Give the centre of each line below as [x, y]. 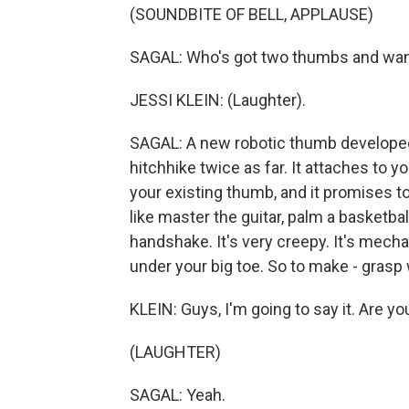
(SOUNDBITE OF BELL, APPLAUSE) [252, 14]
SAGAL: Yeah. [178, 395]
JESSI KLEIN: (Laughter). [218, 100]
